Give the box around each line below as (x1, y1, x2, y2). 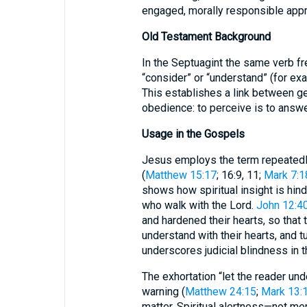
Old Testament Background (141, 30, 271, 43)
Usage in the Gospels (141, 127, 245, 140)
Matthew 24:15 (184, 285, 256, 298)
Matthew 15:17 (145, 169, 217, 182)
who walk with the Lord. (141, 199, 256, 212)
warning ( (141, 285, 185, 298)
